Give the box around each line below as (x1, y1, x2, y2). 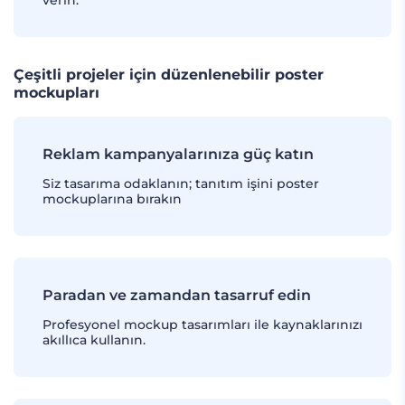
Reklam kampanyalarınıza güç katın (42, 146, 314, 163)
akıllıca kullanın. (42, 332, 146, 348)
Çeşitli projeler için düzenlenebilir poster (14, 66, 324, 83)
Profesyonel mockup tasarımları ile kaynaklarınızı (42, 316, 363, 333)
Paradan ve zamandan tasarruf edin (42, 287, 311, 304)
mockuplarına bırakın (42, 191, 182, 207)
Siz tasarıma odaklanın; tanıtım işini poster (42, 175, 319, 192)
